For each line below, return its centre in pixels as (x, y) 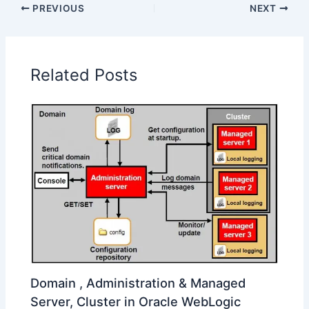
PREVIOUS (57, 9)
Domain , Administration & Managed (138, 283)
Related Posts (84, 74)
